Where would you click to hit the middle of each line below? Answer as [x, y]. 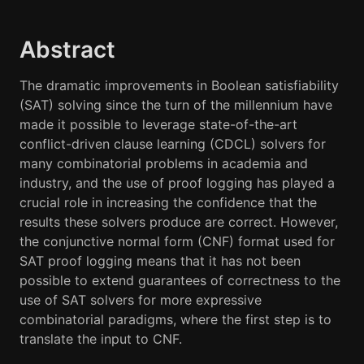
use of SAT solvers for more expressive [141, 299]
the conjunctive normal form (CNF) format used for [177, 241]
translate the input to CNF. [101, 338]
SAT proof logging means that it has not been [160, 260]
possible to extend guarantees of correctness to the [180, 280]
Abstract [67, 50]
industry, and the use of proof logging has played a [177, 182]
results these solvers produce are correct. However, [179, 221]
